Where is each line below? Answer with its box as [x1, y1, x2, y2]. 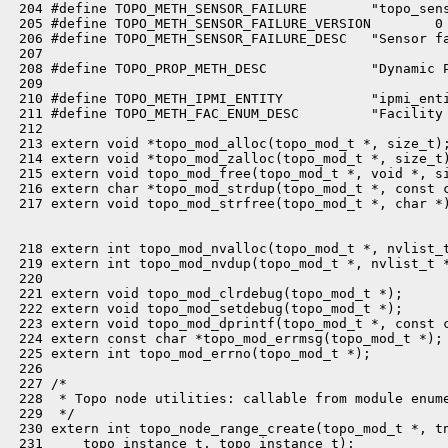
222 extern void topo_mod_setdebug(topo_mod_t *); [11, 301, 403, 316]
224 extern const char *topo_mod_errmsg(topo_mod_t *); [11, 331, 443, 346]
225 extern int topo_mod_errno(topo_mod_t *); [11, 346, 371, 361]
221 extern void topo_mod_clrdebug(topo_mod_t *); [11, 286, 403, 301]
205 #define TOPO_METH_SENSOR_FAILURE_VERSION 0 [11, 16, 443, 31]
